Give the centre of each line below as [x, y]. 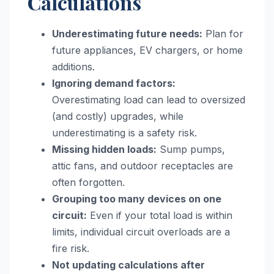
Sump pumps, [191, 149]
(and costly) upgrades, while [118, 116]
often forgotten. [88, 182]
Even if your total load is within [160, 215]
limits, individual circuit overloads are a [141, 231]
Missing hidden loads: [104, 149]
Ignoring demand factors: [114, 83]
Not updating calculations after [128, 265]
